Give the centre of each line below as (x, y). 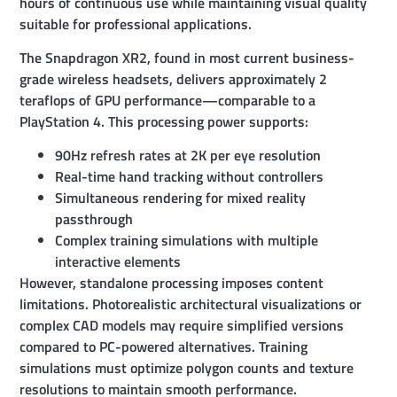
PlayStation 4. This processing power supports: (164, 121)
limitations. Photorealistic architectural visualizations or (191, 304)
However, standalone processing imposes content (172, 283)
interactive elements (118, 262)
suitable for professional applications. (136, 23)
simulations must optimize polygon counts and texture (187, 368)
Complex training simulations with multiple (187, 241)
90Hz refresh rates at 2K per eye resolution (188, 156)
